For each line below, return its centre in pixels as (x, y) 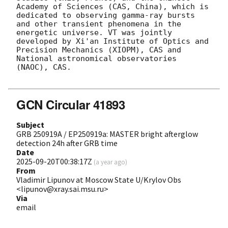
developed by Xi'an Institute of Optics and (112, 41)
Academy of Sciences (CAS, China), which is (112, 6)
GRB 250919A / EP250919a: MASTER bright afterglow (107, 134)
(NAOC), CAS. (44, 67)
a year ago (110, 162)
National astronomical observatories (96, 58)
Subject (30, 124)
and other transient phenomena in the (99, 24)
